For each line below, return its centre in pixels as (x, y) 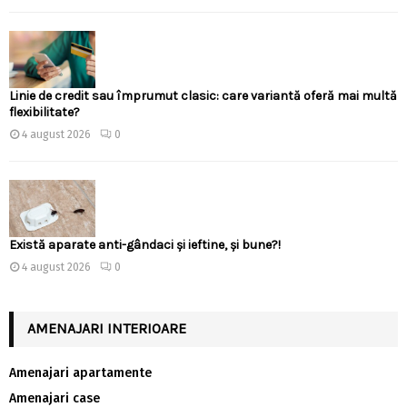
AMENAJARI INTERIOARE (107, 329)
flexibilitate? (45, 113)
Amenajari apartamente (80, 373)
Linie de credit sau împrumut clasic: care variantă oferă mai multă (203, 96)
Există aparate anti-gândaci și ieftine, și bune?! (145, 245)
